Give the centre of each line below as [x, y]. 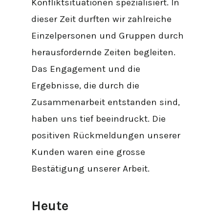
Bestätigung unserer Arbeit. [91, 168]
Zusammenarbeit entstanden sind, [106, 102]
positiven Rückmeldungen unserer [106, 135]
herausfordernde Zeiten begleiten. [104, 52]
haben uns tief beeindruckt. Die [99, 119]
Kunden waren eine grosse [88, 152]
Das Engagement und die [86, 69]
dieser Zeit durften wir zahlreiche [102, 19]
